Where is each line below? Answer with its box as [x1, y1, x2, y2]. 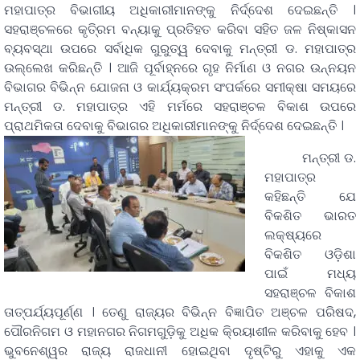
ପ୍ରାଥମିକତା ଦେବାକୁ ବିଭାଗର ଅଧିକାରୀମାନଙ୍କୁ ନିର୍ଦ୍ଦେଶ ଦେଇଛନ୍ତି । [4, 116, 344, 135]
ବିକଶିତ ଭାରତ [264, 206, 356, 225]
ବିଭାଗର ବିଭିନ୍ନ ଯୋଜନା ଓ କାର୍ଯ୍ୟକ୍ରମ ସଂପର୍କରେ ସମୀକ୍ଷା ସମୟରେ [4, 77, 356, 96]
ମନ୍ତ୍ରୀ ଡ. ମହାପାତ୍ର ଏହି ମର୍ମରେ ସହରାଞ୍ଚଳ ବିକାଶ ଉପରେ [4, 96, 356, 116]
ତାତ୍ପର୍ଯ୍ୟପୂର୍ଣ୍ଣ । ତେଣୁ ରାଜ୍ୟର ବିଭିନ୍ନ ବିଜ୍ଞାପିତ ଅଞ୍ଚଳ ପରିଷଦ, [4, 302, 356, 321]
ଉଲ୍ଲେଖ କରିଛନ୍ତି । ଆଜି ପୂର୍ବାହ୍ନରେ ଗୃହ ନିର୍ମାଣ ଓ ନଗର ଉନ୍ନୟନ [4, 58, 356, 77]
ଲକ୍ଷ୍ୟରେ [264, 225, 321, 244]
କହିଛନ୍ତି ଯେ [264, 186, 356, 206]
